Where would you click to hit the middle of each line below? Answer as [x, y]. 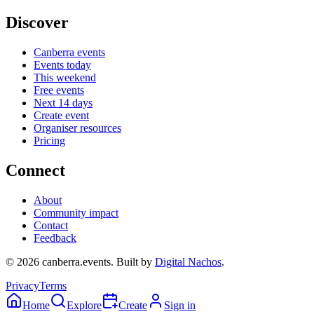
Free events [59, 90]
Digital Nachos [188, 261]
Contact [51, 225]
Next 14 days [63, 103]
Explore [84, 305]
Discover [37, 23]
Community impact [76, 212]
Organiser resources [77, 128]
